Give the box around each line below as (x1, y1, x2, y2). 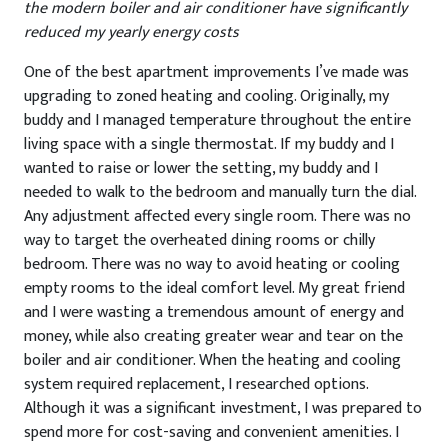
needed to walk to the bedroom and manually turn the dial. (24, 179, 416, 206)
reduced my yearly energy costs (24, 19, 239, 46)
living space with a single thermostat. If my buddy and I (24, 131, 394, 158)
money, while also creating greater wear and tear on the (24, 323, 403, 350)
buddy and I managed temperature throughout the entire (24, 107, 411, 134)
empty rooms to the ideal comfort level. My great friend (24, 275, 405, 302)
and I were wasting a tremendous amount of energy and (24, 299, 404, 326)
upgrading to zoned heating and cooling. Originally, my (24, 83, 389, 110)
